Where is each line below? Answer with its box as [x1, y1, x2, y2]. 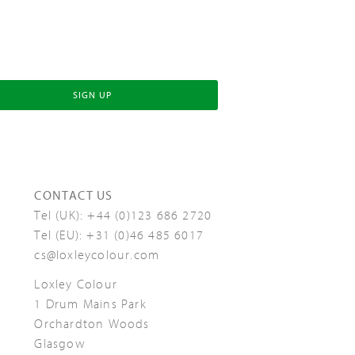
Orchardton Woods [34, 316, 150, 331]
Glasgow [34, 336, 86, 351]
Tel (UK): [34, 208, 88, 223]
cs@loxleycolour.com [34, 247, 160, 262]
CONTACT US [34, 188, 113, 203]
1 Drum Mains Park [34, 296, 147, 311]
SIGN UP [73, 89, 112, 101]
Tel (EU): [34, 227, 87, 242]
